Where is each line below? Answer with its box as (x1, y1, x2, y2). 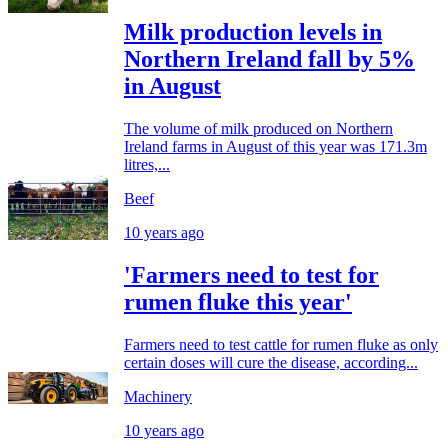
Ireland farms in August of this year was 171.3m (124, 138, 427, 156)
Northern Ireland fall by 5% (124, 46, 415, 73)
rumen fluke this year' (124, 288, 352, 315)
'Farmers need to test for (124, 261, 379, 288)
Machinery (124, 387, 192, 405)
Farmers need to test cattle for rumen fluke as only (124, 335, 438, 353)
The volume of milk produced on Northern (124, 120, 393, 138)
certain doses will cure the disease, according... (124, 353, 418, 371)
